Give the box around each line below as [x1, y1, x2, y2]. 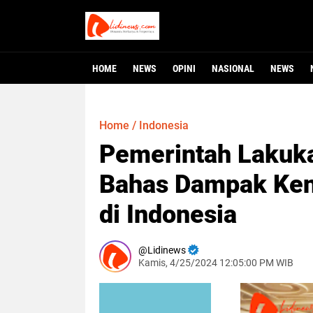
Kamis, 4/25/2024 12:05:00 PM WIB [138, 257, 293, 268]
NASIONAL [212, 63, 254, 74]
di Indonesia [99, 200, 237, 229]
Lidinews [147, 245, 186, 256]
